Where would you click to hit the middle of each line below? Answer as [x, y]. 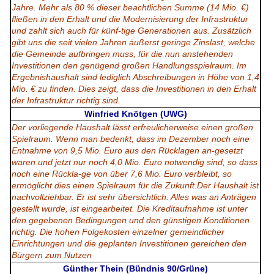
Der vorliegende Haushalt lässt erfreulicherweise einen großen [132, 128]
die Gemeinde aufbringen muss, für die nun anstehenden [122, 54]
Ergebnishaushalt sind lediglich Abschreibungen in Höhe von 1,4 [135, 77]
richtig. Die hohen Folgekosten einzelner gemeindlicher [118, 232]
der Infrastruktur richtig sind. [66, 101]
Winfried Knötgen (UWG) [135, 114]
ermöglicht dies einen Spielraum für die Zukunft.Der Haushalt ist [135, 186]
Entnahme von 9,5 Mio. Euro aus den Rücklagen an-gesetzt [127, 151]
